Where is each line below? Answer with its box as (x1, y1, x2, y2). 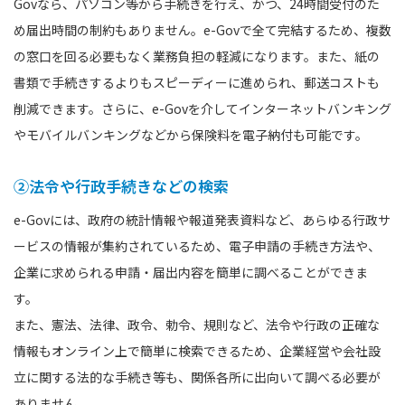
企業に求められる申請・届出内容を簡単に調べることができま (14, 262, 368, 281)
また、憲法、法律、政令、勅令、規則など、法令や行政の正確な (14, 315, 380, 334)
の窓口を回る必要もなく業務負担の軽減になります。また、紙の (14, 46, 380, 65)
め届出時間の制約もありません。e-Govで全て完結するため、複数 (14, 20, 391, 39)
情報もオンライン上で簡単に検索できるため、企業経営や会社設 (14, 341, 381, 360)
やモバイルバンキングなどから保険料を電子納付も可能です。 (14, 125, 368, 144)
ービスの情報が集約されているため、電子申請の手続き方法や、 (14, 236, 381, 255)
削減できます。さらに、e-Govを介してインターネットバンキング (14, 99, 391, 118)
